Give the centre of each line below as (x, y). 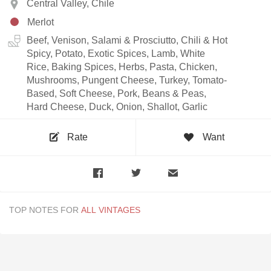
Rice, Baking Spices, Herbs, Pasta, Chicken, (122, 67)
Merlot (41, 22)
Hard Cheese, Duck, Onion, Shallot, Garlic (117, 106)
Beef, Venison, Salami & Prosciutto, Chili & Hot (127, 40)
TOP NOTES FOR (44, 210)
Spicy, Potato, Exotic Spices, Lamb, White (116, 53)
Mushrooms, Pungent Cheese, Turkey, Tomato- (127, 80)
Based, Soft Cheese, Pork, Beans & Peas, (116, 93)
